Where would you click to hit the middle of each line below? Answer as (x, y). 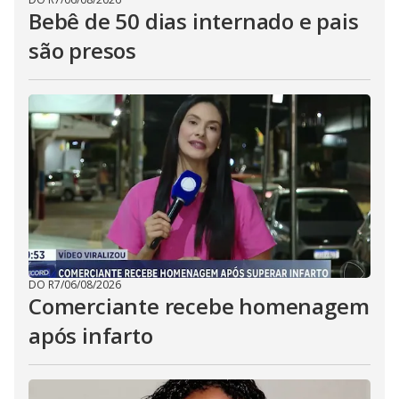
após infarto (91, 335)
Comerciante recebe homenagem (199, 306)
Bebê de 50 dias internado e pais (194, 21)
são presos (83, 50)
